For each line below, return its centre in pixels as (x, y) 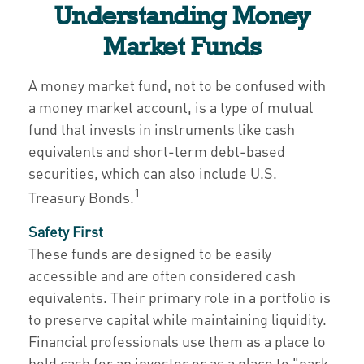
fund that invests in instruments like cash (162, 129)
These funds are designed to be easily (150, 253)
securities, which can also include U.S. (153, 173)
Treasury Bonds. (81, 197)
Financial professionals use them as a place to (177, 341)
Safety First (66, 231)
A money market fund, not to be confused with (177, 85)
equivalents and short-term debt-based (157, 151)
